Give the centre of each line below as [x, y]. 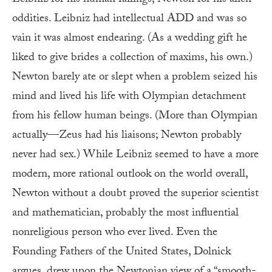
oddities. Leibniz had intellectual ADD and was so [129, 19]
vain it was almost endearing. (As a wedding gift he [130, 39]
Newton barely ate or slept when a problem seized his [135, 77]
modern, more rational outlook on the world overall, [130, 175]
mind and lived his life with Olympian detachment [129, 97]
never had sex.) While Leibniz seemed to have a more [135, 155]
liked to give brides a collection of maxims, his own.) [132, 58]
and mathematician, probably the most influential [125, 213]
